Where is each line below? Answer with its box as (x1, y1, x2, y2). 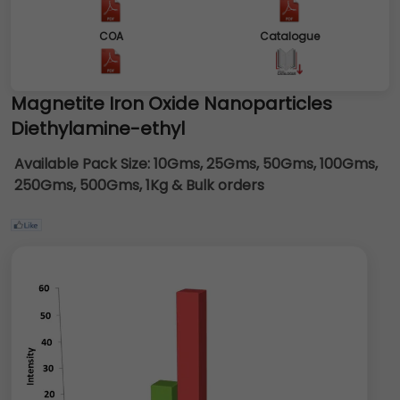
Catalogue (259, 29, 320, 44)
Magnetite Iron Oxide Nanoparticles (11, 91, 332, 116)
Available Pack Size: (14, 154, 154, 174)
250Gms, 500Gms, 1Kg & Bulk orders (14, 175, 264, 196)
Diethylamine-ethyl (11, 116, 185, 141)
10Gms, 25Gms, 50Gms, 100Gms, (154, 154, 378, 174)
